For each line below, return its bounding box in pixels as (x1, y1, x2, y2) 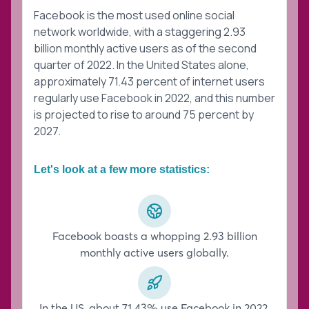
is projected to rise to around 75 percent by (34, 107, 254, 123)
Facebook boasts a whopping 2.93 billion (52, 229, 257, 243)
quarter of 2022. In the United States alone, (34, 57, 249, 73)
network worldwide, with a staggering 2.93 (34, 24, 246, 40)
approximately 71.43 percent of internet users (34, 74, 265, 90)
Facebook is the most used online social (34, 8, 235, 23)
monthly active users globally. (80, 246, 229, 260)
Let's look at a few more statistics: (34, 163, 210, 176)
